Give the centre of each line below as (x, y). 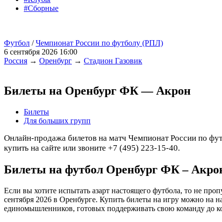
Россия (16, 61)
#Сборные (41, 8)
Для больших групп (57, 120)
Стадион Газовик (113, 61)
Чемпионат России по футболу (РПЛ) (99, 43)
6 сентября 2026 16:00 (41, 52)
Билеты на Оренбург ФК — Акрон (97, 90)
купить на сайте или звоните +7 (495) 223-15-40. (92, 148)
